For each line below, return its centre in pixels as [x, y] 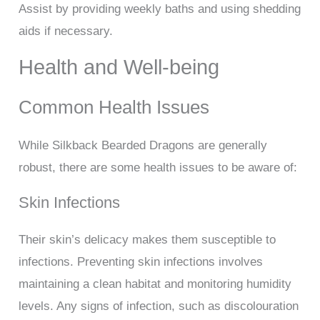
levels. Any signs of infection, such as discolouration [159, 306]
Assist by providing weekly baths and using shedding [160, 9]
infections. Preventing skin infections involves [141, 262]
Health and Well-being [119, 67]
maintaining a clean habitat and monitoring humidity [155, 284]
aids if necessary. [66, 31]
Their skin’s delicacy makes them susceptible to [147, 240]
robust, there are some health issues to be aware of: [158, 168]
